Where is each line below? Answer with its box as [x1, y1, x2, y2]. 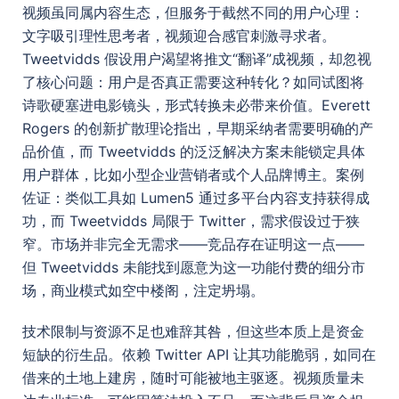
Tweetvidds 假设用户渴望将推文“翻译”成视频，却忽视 [22, 49, 371, 68]
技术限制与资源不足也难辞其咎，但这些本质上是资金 [22, 322, 364, 340]
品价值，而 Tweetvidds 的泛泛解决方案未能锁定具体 [22, 142, 365, 160]
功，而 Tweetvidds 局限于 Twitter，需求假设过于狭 [22, 211, 360, 230]
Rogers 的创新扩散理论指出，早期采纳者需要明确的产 [22, 118, 373, 137]
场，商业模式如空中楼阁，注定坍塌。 [22, 281, 265, 299]
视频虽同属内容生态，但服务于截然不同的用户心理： [22, 3, 364, 21]
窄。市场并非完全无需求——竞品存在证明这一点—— [22, 234, 364, 253]
